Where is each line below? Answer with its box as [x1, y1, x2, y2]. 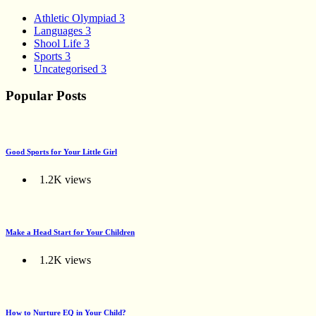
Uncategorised [34, 62, 101, 75]
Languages [34, 24, 85, 37]
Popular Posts [6, 88, 86, 104]
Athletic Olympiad [34, 11, 119, 24]
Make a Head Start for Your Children [6, 227, 135, 236]
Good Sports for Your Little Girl [6, 147, 117, 156]
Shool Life [34, 37, 84, 49]
